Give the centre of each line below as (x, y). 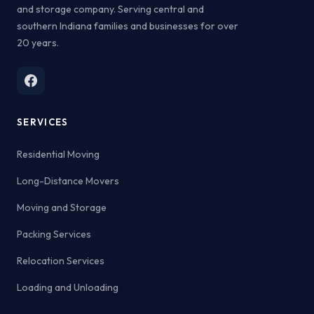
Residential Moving (58, 154)
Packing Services (54, 234)
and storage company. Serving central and (110, 9)
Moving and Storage (62, 207)
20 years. (38, 43)
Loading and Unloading (68, 287)
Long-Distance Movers (68, 181)
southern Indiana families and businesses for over (128, 26)
